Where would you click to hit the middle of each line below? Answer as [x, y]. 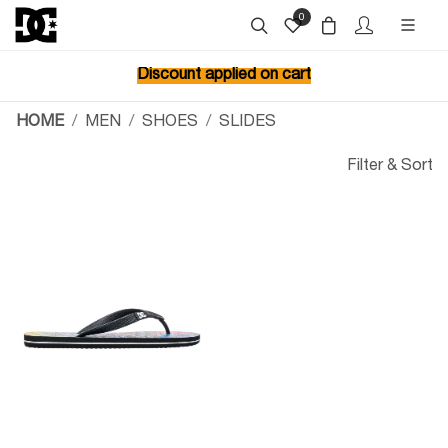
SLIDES [247, 123]
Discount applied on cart [224, 76]
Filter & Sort [390, 167]
